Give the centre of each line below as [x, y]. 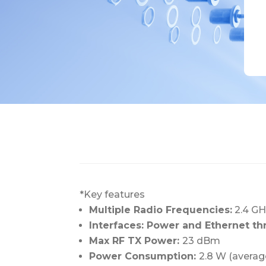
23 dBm [202, 240]
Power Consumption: [144, 256]
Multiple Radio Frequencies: [161, 210]
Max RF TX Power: [136, 240]
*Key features [113, 194]
